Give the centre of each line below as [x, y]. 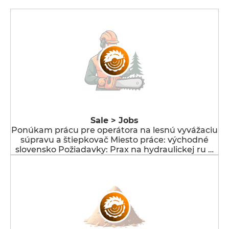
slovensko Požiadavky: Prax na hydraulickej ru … [114, 150]
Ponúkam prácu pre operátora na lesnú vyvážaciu [114, 130]
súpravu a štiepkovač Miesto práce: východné [114, 140]
